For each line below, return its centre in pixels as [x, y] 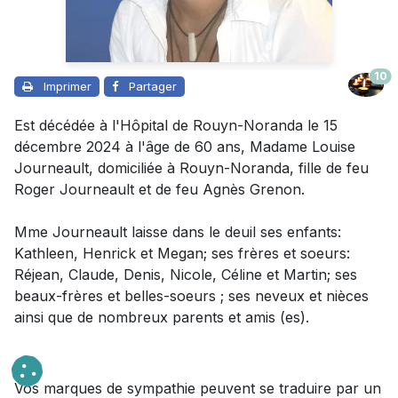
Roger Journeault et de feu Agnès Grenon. [159, 189]
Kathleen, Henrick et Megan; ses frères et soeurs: [182, 253]
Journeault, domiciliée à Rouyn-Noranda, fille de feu [191, 167]
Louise [331, 146]
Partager [153, 86]
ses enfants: [301, 231]
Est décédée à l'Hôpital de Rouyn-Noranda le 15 [176, 125]
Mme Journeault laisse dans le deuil [135, 231]
